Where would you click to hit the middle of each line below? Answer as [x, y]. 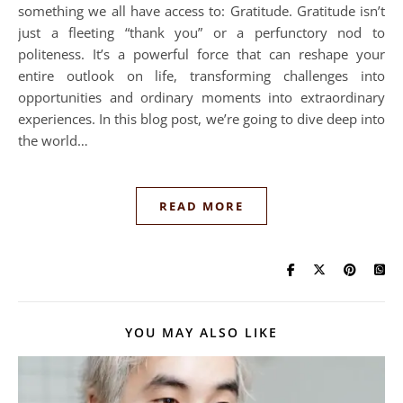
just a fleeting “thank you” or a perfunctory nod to [201, 33]
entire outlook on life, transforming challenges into [201, 76]
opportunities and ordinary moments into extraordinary [201, 98]
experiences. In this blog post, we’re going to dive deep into [201, 119]
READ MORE [201, 206]
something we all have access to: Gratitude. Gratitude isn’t [201, 11]
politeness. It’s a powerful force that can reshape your [201, 54]
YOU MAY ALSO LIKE [201, 333]
